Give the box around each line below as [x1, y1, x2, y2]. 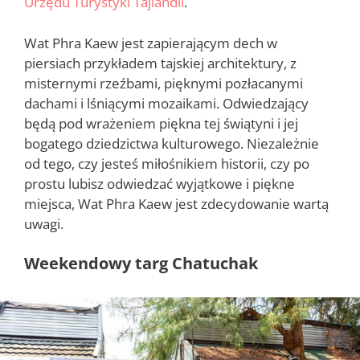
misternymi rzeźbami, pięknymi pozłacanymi [24, 73, 303, 92]
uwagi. [24, 214, 63, 233]
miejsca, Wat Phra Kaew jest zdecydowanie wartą [24, 194, 329, 213]
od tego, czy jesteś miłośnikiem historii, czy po [24, 153, 309, 173]
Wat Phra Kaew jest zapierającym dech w [24, 33, 277, 52]
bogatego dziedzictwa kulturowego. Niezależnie [24, 133, 319, 153]
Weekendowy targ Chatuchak [24, 252, 258, 275]
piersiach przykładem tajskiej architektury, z [24, 53, 297, 72]
